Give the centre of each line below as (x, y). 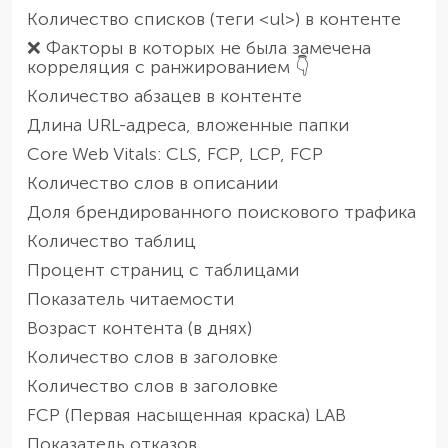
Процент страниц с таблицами (163, 269)
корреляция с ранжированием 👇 (168, 66)
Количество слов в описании (152, 182)
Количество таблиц (111, 240)
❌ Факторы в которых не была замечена (199, 47)
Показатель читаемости (130, 298)
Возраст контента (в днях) (139, 327)
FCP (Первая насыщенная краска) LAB (186, 414)
